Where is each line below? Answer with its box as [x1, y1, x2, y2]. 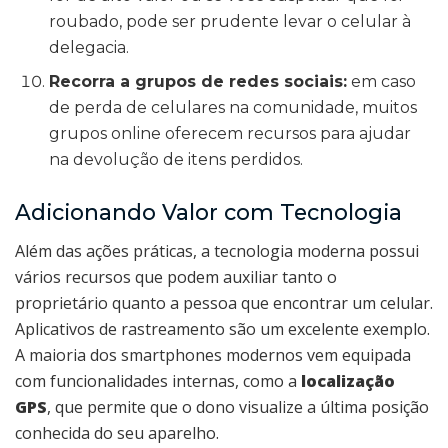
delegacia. [49, 38, 130, 58]
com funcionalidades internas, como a [15, 369, 301, 392]
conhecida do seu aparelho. [15, 421, 219, 444]
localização [301, 369, 395, 392]
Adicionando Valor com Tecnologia [15, 199, 402, 226]
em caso [347, 72, 417, 92]
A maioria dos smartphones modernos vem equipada [15, 343, 411, 366]
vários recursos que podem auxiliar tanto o [15, 265, 337, 288]
